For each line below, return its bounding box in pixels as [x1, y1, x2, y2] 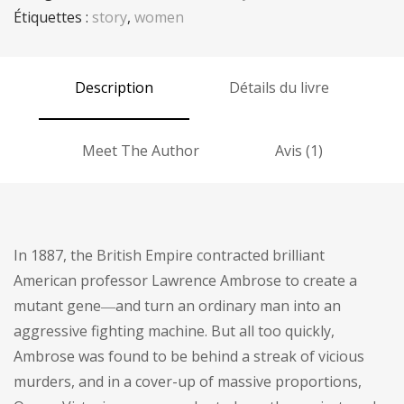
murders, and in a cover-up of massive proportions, [14, 372, 362, 392]
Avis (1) [274, 141, 323, 161]
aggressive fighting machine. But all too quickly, [14, 321, 335, 342]
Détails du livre [229, 78, 329, 98]
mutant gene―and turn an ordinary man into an [14, 296, 341, 317]
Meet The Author [81, 141, 199, 161]
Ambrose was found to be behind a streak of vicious [14, 346, 364, 367]
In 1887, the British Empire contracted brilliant [14, 245, 325, 266]
